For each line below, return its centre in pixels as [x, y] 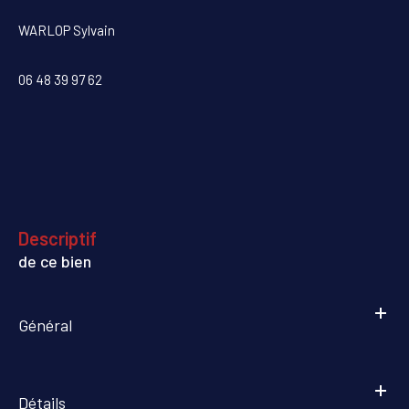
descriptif [63, 238]
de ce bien [55, 261]
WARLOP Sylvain [67, 30]
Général [45, 325]
